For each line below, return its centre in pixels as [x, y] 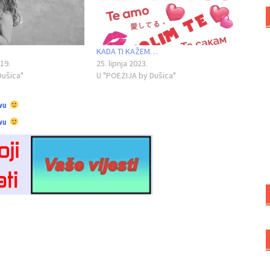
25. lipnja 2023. [122, 64]
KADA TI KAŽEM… [127, 52]
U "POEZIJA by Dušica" [136, 76]
